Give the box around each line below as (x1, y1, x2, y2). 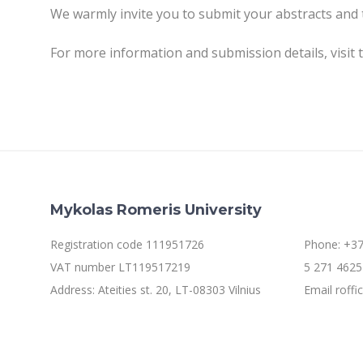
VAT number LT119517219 (50, 259, 190, 275)
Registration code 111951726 (50, 237, 204, 252)
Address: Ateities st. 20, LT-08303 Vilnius (50, 282, 261, 297)
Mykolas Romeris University (50, 201, 262, 219)
